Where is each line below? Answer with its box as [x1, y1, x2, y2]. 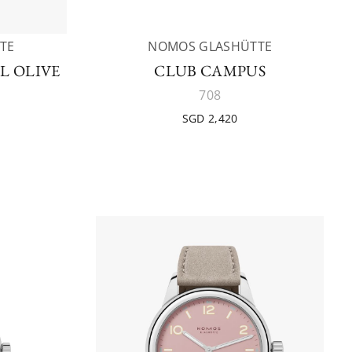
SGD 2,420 [181, 111, 238, 126]
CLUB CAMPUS [154, 60, 266, 81]
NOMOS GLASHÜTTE [148, 38, 273, 55]
